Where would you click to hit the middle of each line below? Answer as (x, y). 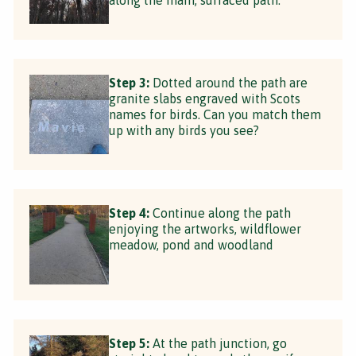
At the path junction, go (218, 343)
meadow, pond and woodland (191, 244)
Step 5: (129, 343)
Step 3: (129, 82)
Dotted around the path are (228, 82)
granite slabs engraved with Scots (205, 98)
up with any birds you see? (184, 130)
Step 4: (129, 213)
